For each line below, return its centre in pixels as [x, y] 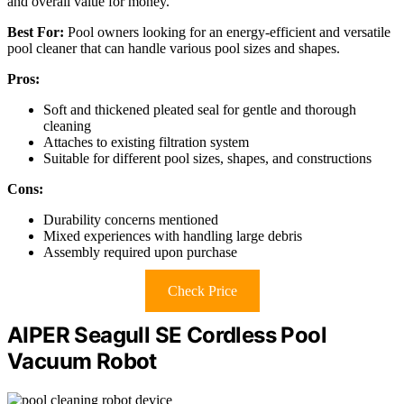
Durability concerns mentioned [131, 219]
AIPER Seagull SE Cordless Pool [167, 335]
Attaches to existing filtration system [146, 142]
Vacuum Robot [82, 361]
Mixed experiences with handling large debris [173, 235]
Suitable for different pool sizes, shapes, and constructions [207, 158]
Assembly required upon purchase [140, 252]
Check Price [202, 290]
